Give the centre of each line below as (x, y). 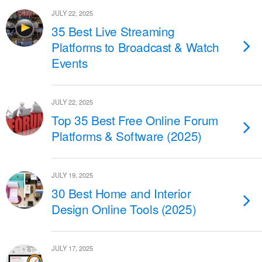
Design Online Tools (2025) (124, 209)
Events (70, 63)
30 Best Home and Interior (121, 193)
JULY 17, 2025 (72, 248)
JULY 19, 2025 (72, 175)
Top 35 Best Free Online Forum (135, 120)
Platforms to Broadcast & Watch (135, 47)
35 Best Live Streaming (113, 31)
